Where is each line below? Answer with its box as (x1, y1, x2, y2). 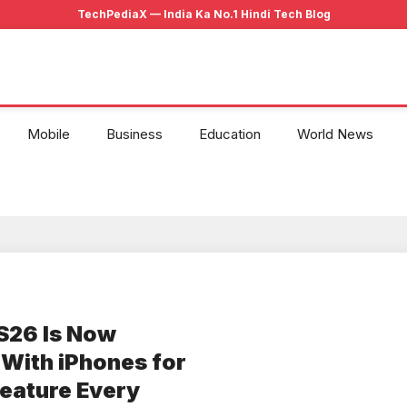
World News (297, 125, 373, 144)
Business (106, 125, 163, 144)
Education (199, 125, 261, 144)
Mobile (27, 125, 70, 144)
